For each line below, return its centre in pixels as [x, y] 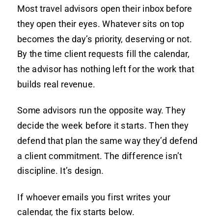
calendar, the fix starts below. [76, 212]
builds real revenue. [56, 84]
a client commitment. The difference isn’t [100, 156]
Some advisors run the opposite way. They [101, 110]
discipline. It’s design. [60, 171]
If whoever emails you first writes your [94, 197]
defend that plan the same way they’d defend [108, 140]
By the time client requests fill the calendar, [104, 54]
